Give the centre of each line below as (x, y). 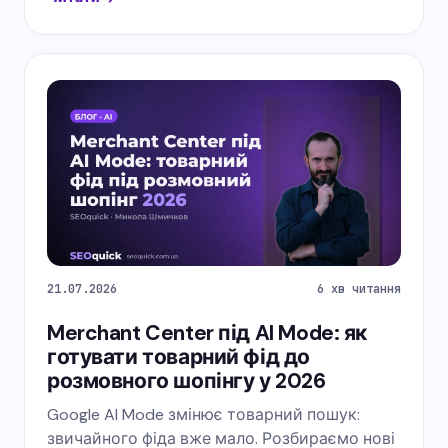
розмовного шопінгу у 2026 (186, 380)
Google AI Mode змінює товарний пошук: (203, 414)
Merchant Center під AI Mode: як (207, 332)
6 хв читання (359, 288)
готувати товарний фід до (178, 356)
